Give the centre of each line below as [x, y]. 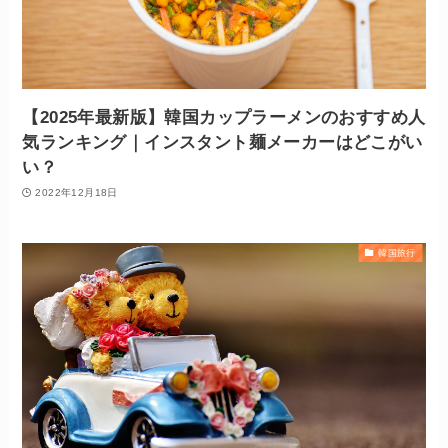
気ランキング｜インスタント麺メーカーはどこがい [222, 143]
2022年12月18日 [76, 192]
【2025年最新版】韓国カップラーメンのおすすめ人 [224, 118]
